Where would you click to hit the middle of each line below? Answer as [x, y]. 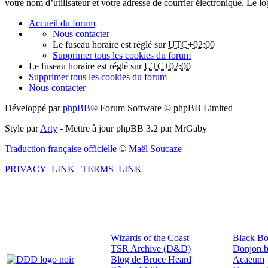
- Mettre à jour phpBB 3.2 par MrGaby [132, 129]
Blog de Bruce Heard [151, 259]
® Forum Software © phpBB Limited [162, 108]
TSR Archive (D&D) [151, 248]
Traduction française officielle [61, 149]
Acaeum [249, 259]
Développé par [34, 108]
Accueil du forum [62, 23]
